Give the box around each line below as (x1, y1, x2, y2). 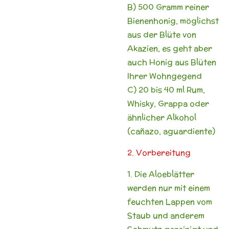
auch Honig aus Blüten (127, 56, 216, 67)
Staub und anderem (127, 210, 204, 221)
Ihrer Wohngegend (127, 70, 202, 81)
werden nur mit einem (127, 182, 210, 193)
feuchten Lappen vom (127, 196, 212, 207)
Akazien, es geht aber (127, 42, 212, 54)
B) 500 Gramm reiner (127, 1, 209, 12)
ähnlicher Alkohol (127, 111, 196, 123)
